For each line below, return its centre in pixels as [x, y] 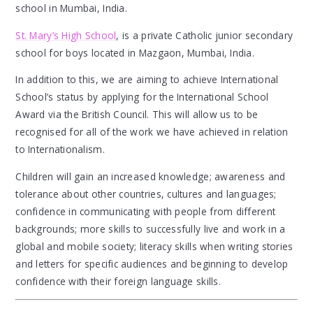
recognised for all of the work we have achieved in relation [152, 132]
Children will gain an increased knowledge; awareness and [151, 176]
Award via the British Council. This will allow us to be [137, 115]
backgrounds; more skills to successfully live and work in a [151, 228]
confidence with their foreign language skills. [118, 281]
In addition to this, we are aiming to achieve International [147, 80]
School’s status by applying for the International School [142, 97]
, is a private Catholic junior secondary [205, 35]
